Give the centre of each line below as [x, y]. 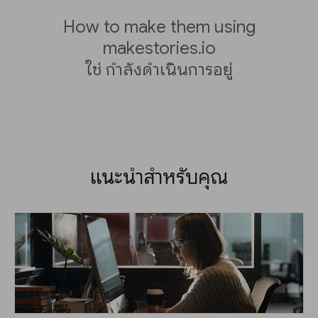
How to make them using [159, 27]
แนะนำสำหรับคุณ [159, 177]
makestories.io [159, 48]
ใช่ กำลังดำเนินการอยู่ [159, 69]
